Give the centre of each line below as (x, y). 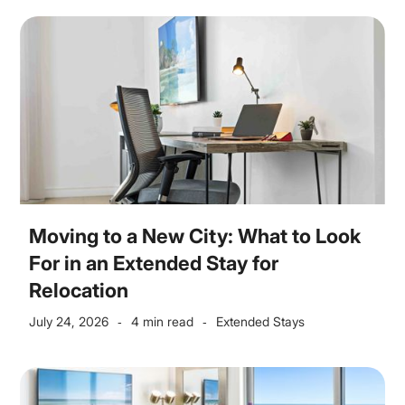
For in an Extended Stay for (154, 263)
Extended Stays (261, 321)
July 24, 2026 (69, 321)
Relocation (79, 290)
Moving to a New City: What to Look (195, 236)
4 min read (163, 321)
